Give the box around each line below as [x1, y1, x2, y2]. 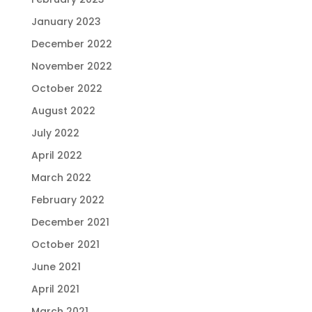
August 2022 [31, 103, 95, 118]
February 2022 [31, 192, 104, 207]
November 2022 [31, 58, 112, 73]
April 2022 [31, 148, 82, 162]
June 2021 [31, 259, 81, 274]
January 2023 [31, 14, 101, 29]
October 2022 [31, 81, 102, 95]
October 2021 [31, 237, 100, 251]
